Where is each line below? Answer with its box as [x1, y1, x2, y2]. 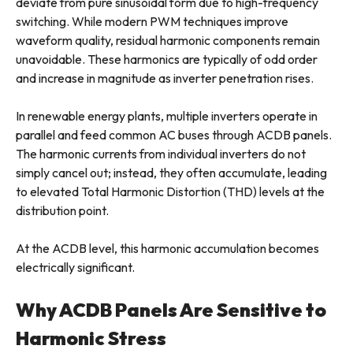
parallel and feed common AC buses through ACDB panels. [16, 127, 332, 143]
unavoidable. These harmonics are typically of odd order [16, 51, 318, 68]
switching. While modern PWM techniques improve [16, 13, 288, 30]
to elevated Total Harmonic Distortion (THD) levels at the [16, 184, 325, 200]
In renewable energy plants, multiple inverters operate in [16, 108, 318, 124]
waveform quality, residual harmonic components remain [16, 32, 320, 49]
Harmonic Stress [16, 326, 166, 351]
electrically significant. [16, 259, 135, 276]
